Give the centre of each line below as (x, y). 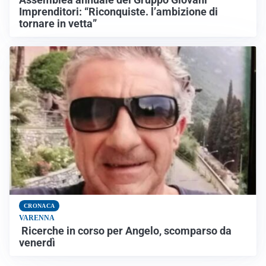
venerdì (37, 243)
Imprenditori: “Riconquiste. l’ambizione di (118, 12)
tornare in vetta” (58, 24)
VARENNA (37, 218)
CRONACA (39, 205)
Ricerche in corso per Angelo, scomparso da (125, 231)
